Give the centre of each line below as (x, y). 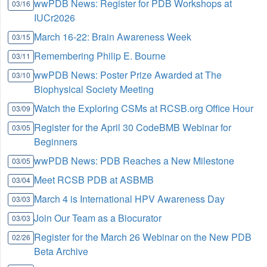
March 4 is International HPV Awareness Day (130, 199)
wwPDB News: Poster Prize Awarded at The (128, 75)
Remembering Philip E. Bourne (100, 56)
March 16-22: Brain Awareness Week (113, 37)
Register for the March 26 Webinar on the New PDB (143, 237)
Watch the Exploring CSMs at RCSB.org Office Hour (144, 108)
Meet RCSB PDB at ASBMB (94, 180)
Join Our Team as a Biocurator (98, 218)
